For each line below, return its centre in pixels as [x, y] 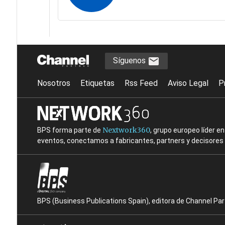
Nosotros [53, 83]
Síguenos [130, 61]
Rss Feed [141, 83]
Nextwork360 [126, 130]
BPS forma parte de [70, 130]
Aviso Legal [188, 83]
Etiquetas [97, 83]
